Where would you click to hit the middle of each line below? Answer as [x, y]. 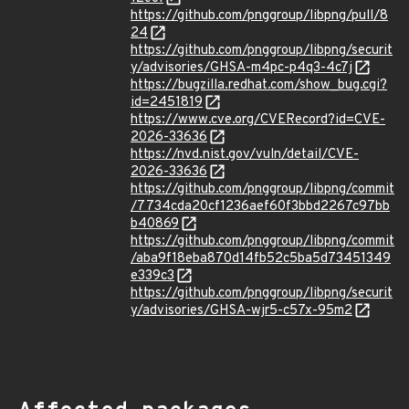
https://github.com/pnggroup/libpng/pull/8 [259, 16]
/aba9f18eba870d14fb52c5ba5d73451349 [261, 259]
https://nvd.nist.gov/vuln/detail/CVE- [245, 155]
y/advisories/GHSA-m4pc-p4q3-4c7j [241, 68]
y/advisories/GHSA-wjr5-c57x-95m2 [241, 311]
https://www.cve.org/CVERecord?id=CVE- [258, 120]
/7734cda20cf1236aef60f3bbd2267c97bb [260, 207]
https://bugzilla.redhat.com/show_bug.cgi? [259, 85]
